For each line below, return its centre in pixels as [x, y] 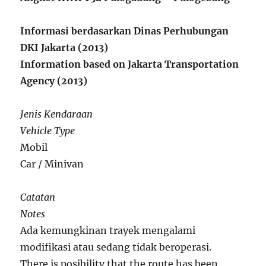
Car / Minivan [52, 164]
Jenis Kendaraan [57, 114]
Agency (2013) [54, 80]
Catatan [38, 197]
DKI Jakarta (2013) [64, 47]
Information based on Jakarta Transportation [130, 64]
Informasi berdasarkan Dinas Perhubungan [125, 31]
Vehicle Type [48, 130]
